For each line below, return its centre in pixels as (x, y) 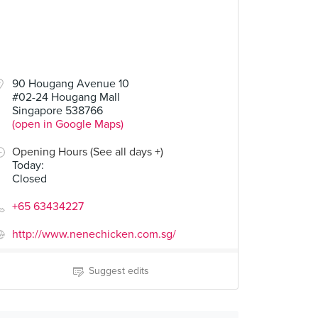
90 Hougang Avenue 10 (71, 84)
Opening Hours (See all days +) (88, 152)
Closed (29, 179)
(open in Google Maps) (68, 124)
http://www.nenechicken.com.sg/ (94, 234)
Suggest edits (119, 271)
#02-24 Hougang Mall (66, 97)
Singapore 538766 (57, 111)
